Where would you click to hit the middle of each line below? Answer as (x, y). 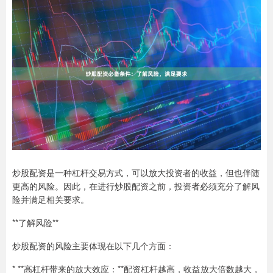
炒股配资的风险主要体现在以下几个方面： (93, 246)
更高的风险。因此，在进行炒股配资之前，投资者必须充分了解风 (136, 186)
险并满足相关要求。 (51, 200)
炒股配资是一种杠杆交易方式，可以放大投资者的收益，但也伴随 (136, 173)
